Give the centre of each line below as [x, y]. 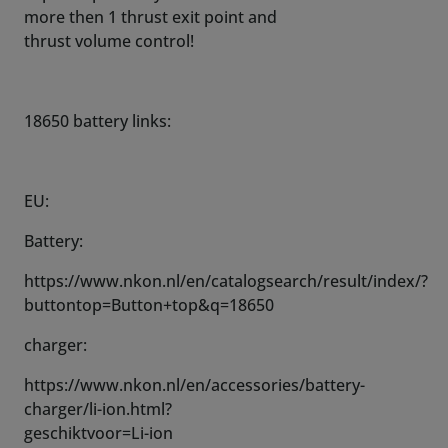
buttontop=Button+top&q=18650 [149, 305]
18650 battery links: [97, 121]
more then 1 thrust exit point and [150, 17]
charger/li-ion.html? [98, 409]
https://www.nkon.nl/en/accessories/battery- [194, 385]
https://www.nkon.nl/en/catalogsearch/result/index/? [226, 281]
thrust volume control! [109, 41]
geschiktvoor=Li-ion [98, 433]
